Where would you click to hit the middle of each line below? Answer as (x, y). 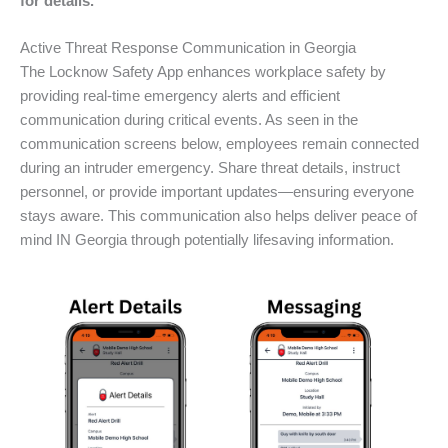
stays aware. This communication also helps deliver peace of (218, 216)
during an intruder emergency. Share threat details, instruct (210, 168)
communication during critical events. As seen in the (189, 120)
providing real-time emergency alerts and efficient (180, 96)
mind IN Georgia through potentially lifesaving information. (207, 240)
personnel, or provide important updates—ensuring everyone (217, 192)
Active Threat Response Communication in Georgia (188, 48)
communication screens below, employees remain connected (219, 144)
